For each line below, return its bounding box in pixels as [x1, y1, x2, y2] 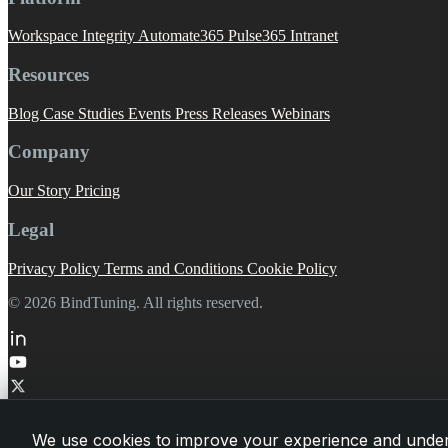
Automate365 [138, 27, 228, 45]
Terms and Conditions [104, 259, 247, 277]
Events [128, 104, 175, 122]
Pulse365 [228, 27, 290, 45]
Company [8, 141, 90, 163]
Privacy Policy [8, 259, 104, 277]
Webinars [271, 104, 330, 122]
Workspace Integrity [8, 27, 138, 45]
